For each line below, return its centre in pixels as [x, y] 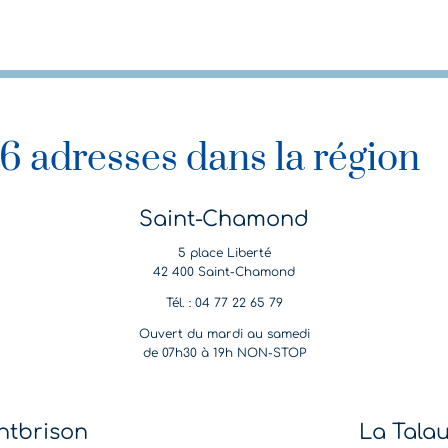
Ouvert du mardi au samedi [224, 334]
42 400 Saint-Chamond [224, 272]
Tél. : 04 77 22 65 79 [224, 303]
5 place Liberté [224, 253]
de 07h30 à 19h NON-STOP [224, 353]
